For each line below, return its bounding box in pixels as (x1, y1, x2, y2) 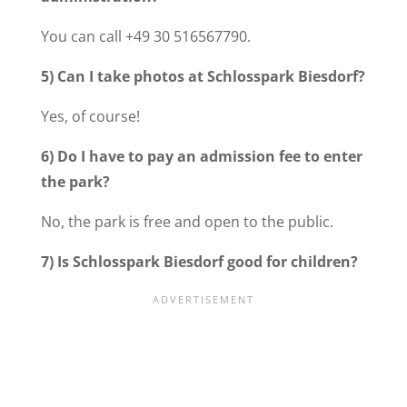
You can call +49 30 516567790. (40, 26, 251, 47)
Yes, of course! (40, 106, 140, 127)
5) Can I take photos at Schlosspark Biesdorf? (40, 66, 365, 87)
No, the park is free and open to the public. (40, 212, 333, 233)
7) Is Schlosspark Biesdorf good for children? (40, 252, 358, 273)
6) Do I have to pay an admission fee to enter (40, 146, 362, 167)
